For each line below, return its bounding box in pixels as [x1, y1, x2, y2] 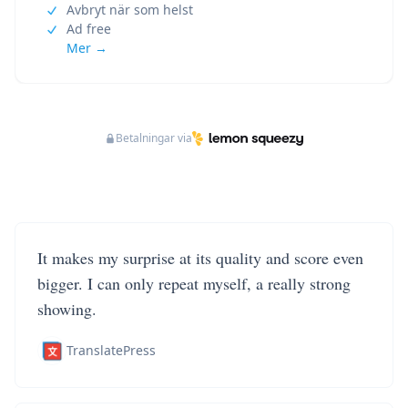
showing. [37, 298, 97, 320]
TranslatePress [66, 342, 156, 359]
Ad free [66, 20, 111, 37]
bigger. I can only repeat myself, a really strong [37, 272, 351, 294]
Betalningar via [116, 130, 193, 146]
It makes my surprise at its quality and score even [37, 247, 363, 269]
